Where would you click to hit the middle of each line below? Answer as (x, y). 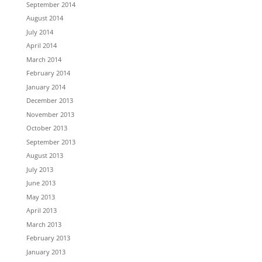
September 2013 (51, 142)
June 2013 (41, 183)
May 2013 (40, 196)
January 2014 (46, 87)
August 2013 (44, 155)
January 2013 (46, 251)
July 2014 (39, 32)
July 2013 (39, 169)
